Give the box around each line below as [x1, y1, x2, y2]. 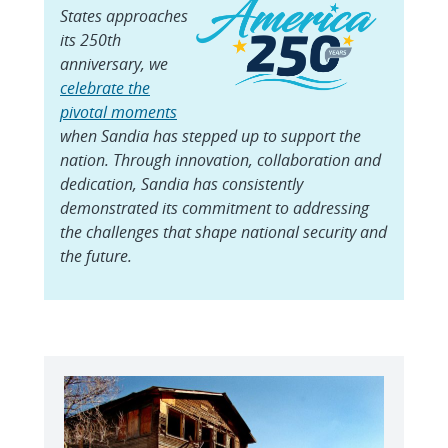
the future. [60, 245, 132, 267]
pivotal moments [60, 101, 177, 123]
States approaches [60, 5, 188, 27]
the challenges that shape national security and [60, 221, 387, 243]
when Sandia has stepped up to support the [60, 125, 361, 147]
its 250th [60, 29, 121, 51]
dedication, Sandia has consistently [60, 173, 303, 195]
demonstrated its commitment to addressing [60, 197, 369, 219]
